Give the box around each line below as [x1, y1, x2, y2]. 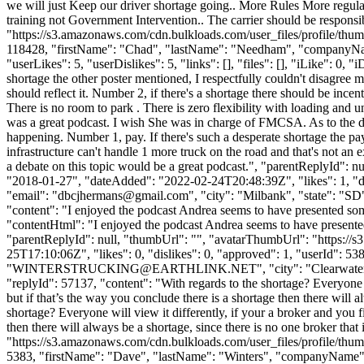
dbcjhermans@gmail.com [58, 188, 188, 202]
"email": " [6, 188, 58, 202]
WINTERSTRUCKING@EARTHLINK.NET [12, 261, 257, 275]
